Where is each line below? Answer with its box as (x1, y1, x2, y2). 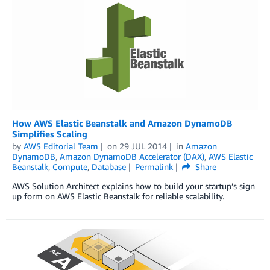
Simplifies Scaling (12, 128, 87, 139)
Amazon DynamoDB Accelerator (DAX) (60, 151, 204, 162)
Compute (52, 161, 87, 172)
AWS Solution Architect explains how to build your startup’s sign (12, 180, 255, 191)
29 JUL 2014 (119, 140, 167, 151)
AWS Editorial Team (24, 140, 98, 151)
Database (92, 161, 126, 172)
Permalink (134, 161, 173, 172)
